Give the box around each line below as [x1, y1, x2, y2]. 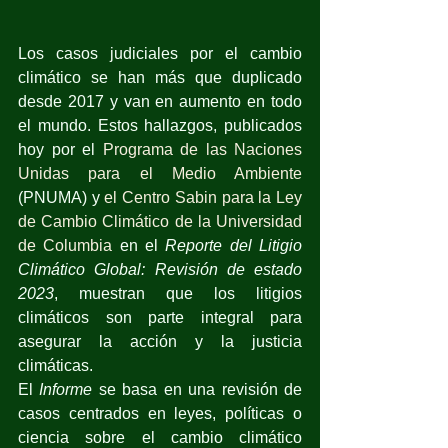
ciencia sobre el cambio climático [18, 428, 302, 446]
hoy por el [18, 140, 103, 158]
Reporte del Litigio [165, 236, 303, 254]
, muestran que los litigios [54, 284, 302, 302]
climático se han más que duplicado [18, 68, 302, 86]
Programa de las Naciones [102, 140, 302, 158]
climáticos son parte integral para [18, 308, 302, 326]
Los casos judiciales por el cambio [18, 44, 302, 62]
